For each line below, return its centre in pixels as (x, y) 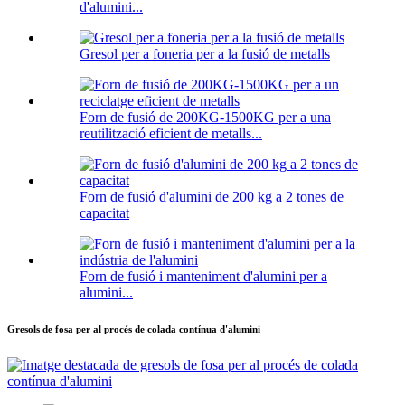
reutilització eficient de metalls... (171, 134)
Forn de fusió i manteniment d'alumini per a (203, 277)
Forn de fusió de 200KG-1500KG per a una (205, 118)
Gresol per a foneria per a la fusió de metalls (205, 54)
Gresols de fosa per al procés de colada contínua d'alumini (134, 330)
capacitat (104, 213)
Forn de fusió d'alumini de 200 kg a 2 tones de (212, 197)
